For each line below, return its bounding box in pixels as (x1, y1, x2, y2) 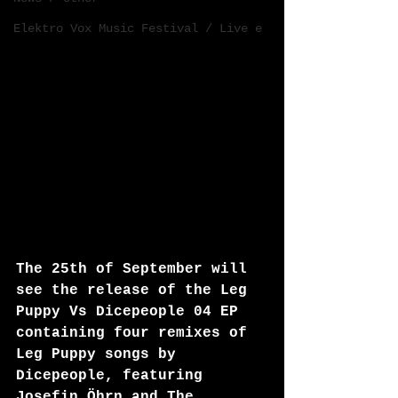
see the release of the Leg (16, 283, 256, 298)
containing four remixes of (16, 325, 256, 341)
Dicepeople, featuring (16, 368, 211, 384)
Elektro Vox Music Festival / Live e (13, 21, 262, 36)
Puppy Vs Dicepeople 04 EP (16, 304, 247, 320)
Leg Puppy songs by (16, 346, 185, 362)
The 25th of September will (16, 261, 256, 277)
